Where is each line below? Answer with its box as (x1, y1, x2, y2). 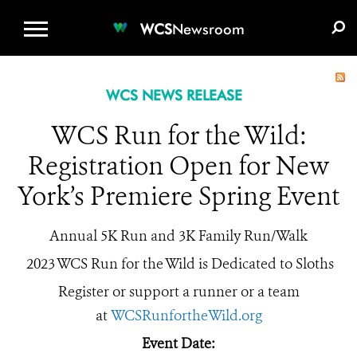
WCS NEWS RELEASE (105, 87, 242, 104)
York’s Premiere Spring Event (18, 179, 339, 213)
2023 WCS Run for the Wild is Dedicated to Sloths (23, 254, 334, 273)
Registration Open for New (28, 149, 329, 182)
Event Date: (142, 334, 215, 353)
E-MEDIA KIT (250, 5, 325, 20)
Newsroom (172, 20, 245, 37)
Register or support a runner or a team (57, 282, 300, 301)
